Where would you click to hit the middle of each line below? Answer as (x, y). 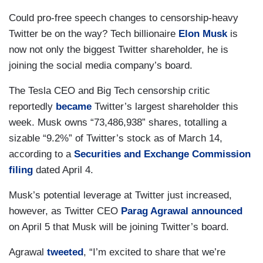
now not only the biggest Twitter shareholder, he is (119, 50)
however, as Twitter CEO (65, 211)
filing (21, 170)
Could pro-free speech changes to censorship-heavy (124, 18)
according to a (41, 154)
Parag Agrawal (155, 211)
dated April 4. (63, 170)
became (74, 107)
